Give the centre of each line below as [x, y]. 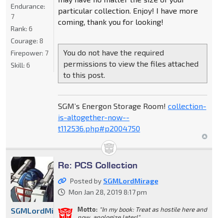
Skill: [18, 65]
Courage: [25, 40]
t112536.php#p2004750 [99, 128]
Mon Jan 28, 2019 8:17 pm [108, 192]
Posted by [86, 181]
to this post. [84, 75]
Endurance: [28, 6]
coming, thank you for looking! [110, 22]
